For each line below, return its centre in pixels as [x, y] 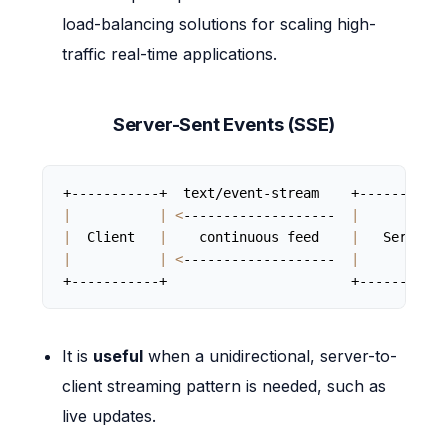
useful [118, 356]
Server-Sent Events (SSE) [224, 125]
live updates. [109, 416]
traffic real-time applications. [170, 54]
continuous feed [259, 237]
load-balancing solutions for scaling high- [219, 24]
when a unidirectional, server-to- [270, 356]
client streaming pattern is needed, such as [224, 386]
